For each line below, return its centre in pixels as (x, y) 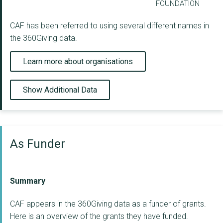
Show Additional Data (60, 90)
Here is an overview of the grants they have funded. (99, 217)
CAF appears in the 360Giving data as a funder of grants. (108, 204)
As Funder (38, 144)
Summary (28, 181)
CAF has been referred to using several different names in (110, 26)
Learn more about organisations (78, 61)
